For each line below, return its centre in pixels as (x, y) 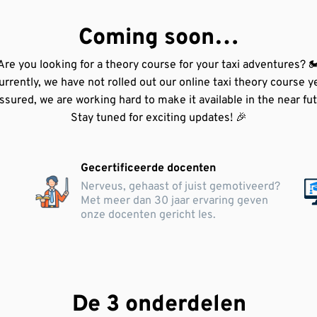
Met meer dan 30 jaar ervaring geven (174, 201)
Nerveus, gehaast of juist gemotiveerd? (180, 187)
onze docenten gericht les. (148, 215)
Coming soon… (159, 38)
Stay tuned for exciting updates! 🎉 (159, 118)
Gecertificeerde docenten (148, 168)
